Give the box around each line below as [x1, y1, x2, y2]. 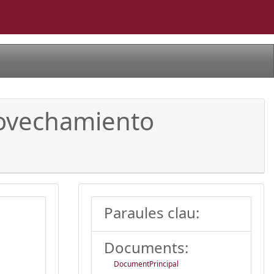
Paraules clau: [104, 202, 199, 223]
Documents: [104, 237, 188, 257]
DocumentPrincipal [114, 258, 179, 269]
